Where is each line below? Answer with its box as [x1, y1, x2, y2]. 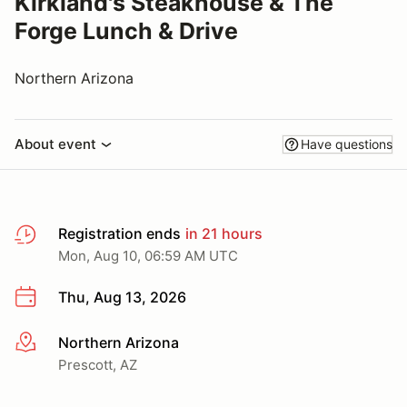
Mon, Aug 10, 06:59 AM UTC [58, 247, 238, 264]
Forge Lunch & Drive [15, 17, 238, 45]
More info [14, 333, 80, 352]
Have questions [301, 136, 392, 152]
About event [15, 135, 96, 153]
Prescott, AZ [58, 355, 137, 373]
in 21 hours [182, 224, 263, 243]
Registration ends [58, 224, 181, 243]
